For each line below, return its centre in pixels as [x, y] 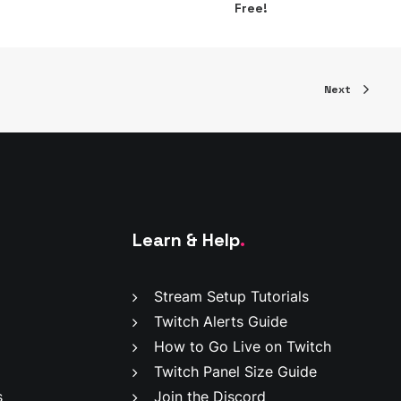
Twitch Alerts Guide [221, 321]
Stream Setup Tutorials [231, 296]
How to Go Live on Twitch [243, 346]
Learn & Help [186, 240]
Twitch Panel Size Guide [235, 371]
